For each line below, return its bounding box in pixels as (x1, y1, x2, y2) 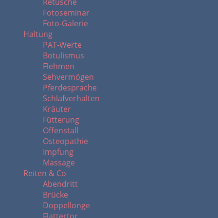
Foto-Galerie (43, 18, 88, 29)
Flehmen (43, 61, 74, 72)
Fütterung (43, 114, 79, 125)
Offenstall (43, 125, 78, 136)
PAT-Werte (43, 39, 82, 50)
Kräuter (43, 104, 71, 114)
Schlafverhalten (43, 93, 100, 104)
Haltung (23, 29, 53, 39)
